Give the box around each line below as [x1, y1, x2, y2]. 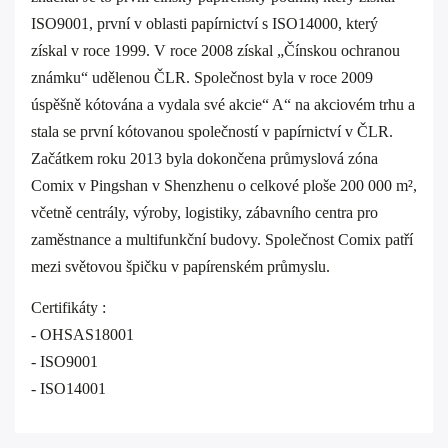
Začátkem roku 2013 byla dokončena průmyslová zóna [31, 150, 378, 167]
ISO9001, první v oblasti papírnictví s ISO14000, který [31, 15, 378, 32]
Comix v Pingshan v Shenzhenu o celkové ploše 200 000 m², [31, 177, 417, 194]
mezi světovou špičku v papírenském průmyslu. [31, 258, 330, 275]
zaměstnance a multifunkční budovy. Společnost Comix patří [31, 231, 413, 248]
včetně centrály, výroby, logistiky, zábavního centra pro [31, 204, 378, 221]
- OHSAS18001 [31, 326, 134, 343]
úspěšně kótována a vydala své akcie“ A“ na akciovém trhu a [31, 96, 415, 113]
